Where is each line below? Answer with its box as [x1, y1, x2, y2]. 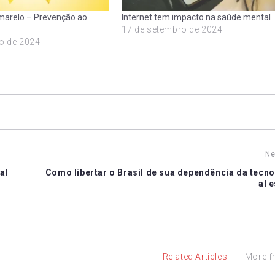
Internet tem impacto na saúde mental [122, 12, 271, 22]
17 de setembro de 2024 [122, 24, 223, 34]
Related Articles [162, 251, 228, 261]
